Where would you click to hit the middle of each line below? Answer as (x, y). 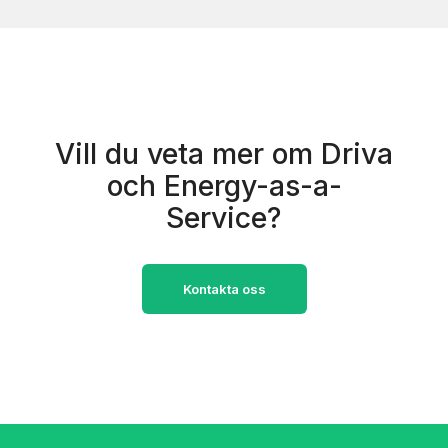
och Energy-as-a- (224, 185)
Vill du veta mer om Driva (224, 153)
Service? (224, 217)
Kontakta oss (224, 289)
